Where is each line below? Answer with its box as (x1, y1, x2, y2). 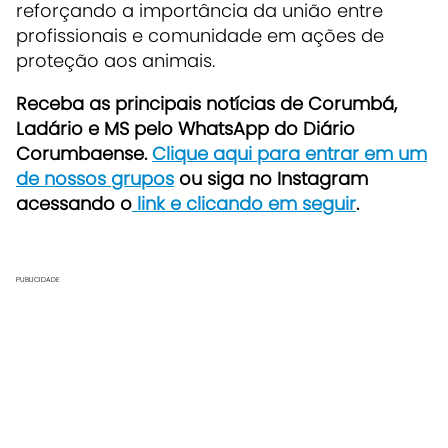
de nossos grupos (16, 165, 174, 191)
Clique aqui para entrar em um (152, 140, 427, 166)
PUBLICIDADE (16, 274, 60, 284)
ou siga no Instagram (174, 165, 368, 191)
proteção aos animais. (16, 47, 215, 73)
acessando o (16, 190, 132, 216)
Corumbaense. (16, 140, 152, 166)
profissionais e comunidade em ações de (16, 22, 384, 48)
